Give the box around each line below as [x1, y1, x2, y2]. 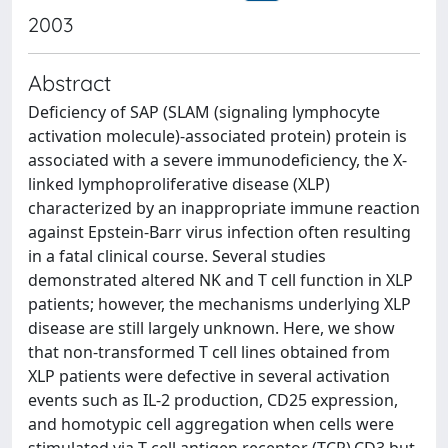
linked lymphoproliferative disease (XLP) [28, 173, 330, 195]
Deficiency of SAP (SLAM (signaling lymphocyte [28, 101, 380, 123]
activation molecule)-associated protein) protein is [28, 125, 407, 147]
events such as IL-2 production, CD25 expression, [28, 389, 398, 411]
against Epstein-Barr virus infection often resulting [28, 221, 411, 243]
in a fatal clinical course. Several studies [28, 245, 326, 267]
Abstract [28, 69, 111, 96]
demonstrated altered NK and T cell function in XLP [28, 269, 413, 291]
